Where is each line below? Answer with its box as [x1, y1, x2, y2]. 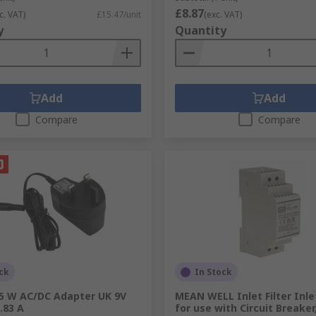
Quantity [174, 23, 226, 38]
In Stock [194, 266, 232, 278]
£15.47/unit [96, 8, 141, 20]
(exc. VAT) [203, 8, 242, 20]
